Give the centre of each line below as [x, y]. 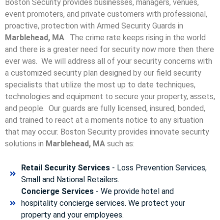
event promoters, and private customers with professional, [106, 14]
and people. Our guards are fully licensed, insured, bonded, [105, 109]
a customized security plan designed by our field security [103, 73]
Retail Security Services [65, 167]
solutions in [25, 144]
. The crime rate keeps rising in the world [135, 38]
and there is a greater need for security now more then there [110, 50]
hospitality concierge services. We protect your [103, 203]
